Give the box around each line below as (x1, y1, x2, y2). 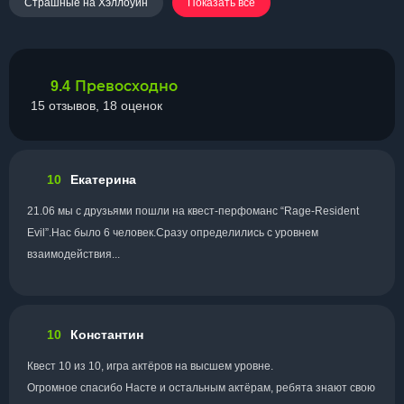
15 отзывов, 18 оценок (31, 98, 162, 113)
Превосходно (75, 78, 178, 95)
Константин (70, 326, 143, 342)
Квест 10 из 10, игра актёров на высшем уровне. (27, 360, 273, 372)
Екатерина (70, 171, 136, 187)
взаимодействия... (27, 248, 120, 261)
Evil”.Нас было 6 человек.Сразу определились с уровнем (27, 226, 318, 239)
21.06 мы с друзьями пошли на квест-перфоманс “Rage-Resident (27, 205, 359, 217)
